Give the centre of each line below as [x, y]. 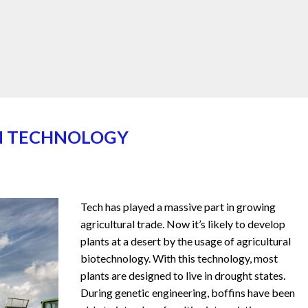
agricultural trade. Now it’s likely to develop [183, 223]
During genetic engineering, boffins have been [188, 292]
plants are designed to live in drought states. [183, 275]
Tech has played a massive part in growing [178, 206]
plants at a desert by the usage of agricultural [186, 241]
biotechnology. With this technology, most [179, 258]
